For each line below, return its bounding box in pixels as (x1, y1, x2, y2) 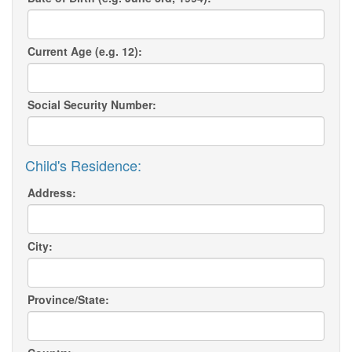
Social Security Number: (27, 97, 156, 113)
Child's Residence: (25, 155, 141, 176)
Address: (27, 185, 76, 201)
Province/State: (27, 291, 109, 308)
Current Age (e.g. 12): (27, 43, 142, 60)
